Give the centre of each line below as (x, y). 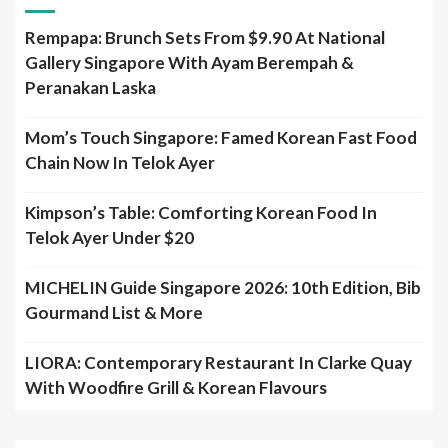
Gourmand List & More (114, 313)
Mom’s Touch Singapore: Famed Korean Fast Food (221, 138)
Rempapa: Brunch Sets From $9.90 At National (205, 38)
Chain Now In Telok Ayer (120, 163)
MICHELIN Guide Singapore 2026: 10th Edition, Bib (223, 288)
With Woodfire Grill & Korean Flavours (176, 388)
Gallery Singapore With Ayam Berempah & (189, 63)
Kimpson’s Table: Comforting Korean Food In (201, 213)
